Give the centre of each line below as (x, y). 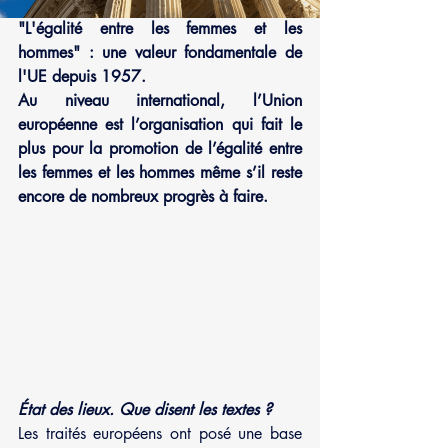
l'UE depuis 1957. (82, 76)
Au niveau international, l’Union (160, 100)
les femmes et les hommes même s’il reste (160, 172)
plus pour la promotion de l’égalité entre (160, 148)
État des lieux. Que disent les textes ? (145, 409)
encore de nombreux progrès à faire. (143, 196)
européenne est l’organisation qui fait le (160, 124)
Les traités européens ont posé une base (160, 433)
